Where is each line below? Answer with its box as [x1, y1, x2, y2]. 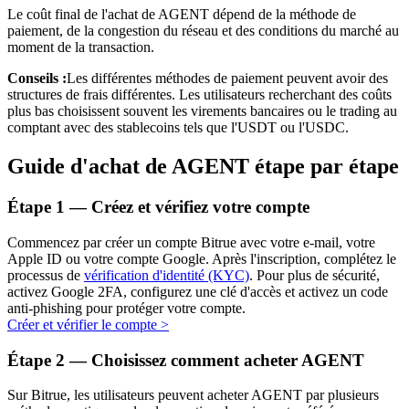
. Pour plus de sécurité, [249, 267, 380, 283]
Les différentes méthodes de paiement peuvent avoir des [67, 70, 388, 87]
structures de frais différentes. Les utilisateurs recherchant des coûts [7, 87, 392, 103]
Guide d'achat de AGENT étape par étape [7, 154, 399, 179]
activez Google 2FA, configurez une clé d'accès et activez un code [7, 283, 388, 299]
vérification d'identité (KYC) [84, 267, 249, 283]
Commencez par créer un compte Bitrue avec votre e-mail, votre [7, 234, 375, 250]
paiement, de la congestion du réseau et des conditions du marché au [7, 23, 399, 39]
